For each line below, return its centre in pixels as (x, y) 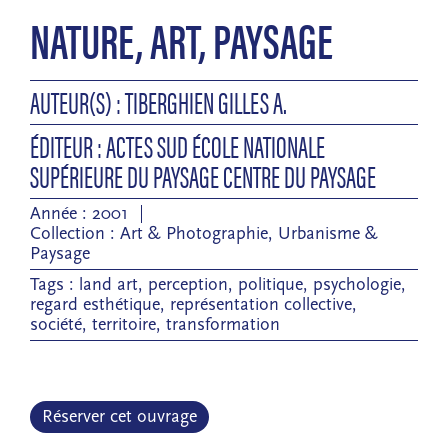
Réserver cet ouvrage (119, 417)
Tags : (54, 285)
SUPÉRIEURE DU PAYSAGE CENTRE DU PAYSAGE (203, 176)
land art (108, 285)
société (56, 325)
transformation (223, 325)
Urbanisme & (328, 234)
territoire (124, 325)
